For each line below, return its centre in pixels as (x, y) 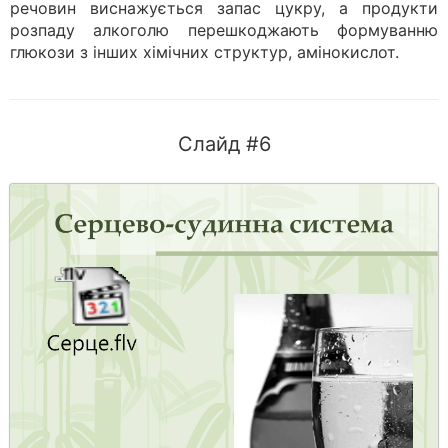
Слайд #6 (224, 144)
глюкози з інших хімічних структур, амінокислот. (204, 52)
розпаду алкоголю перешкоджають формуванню (224, 30)
